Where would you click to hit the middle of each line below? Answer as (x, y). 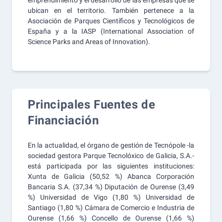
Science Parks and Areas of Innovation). (89, 42)
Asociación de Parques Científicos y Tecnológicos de (111, 21)
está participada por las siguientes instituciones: (111, 166)
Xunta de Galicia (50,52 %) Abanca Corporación (111, 176)
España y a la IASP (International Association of (111, 31)
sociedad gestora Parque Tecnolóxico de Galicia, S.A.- (111, 156)
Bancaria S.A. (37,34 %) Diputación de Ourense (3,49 (111, 187)
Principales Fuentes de (92, 105)
